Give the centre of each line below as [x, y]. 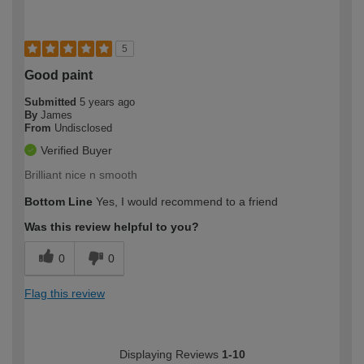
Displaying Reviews [170, 355]
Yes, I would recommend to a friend [185, 202]
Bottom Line [58, 202]
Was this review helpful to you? [112, 227]
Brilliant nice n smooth [81, 175]
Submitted [52, 102]
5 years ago [107, 102]
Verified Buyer [76, 151]
